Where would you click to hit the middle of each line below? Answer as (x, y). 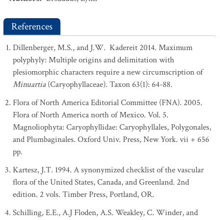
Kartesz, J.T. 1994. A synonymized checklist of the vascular (108, 170)
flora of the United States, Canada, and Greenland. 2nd (101, 182)
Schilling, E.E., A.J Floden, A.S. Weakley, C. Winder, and (105, 213)
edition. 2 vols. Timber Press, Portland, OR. (83, 194)
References (32, 27)
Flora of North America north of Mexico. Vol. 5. (91, 115)
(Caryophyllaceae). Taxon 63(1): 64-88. (110, 84)
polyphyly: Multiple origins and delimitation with (94, 60)
